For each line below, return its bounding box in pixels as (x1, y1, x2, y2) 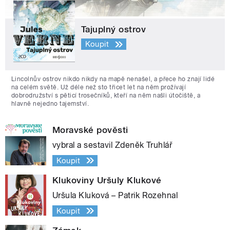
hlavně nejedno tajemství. (11, 100, 89, 107)
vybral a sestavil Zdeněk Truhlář (52, 140, 172, 150)
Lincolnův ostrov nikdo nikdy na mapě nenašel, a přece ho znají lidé (11, 75, 215, 83)
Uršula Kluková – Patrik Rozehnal (52, 190, 178, 200)
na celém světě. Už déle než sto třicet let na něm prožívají (11, 83, 186, 91)
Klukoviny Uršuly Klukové (52, 175, 162, 185)
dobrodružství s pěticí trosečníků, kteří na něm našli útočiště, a (11, 91, 201, 99)
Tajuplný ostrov (81, 24, 146, 34)
